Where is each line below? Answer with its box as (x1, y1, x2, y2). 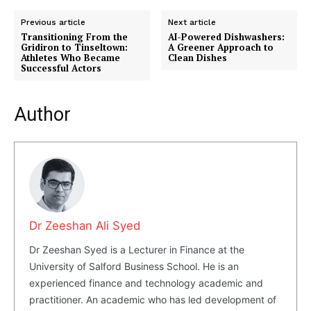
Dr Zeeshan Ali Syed (29, 219, 140, 233)
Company (21, 191, 113, 217)
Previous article (21, 17, 85, 28)
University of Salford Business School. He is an (29, 260, 239, 273)
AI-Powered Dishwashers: (168, 31, 285, 44)
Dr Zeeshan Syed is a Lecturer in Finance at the (29, 244, 244, 256)
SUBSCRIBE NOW (116, 123, 195, 134)
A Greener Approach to (168, 41, 274, 54)
